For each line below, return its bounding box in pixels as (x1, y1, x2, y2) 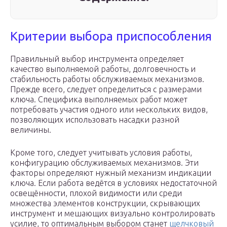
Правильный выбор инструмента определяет (10, 54, 184, 64)
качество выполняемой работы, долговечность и (10, 64, 196, 74)
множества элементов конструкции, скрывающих (10, 199, 200, 208)
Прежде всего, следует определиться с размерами (10, 85, 202, 94)
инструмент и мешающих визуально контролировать (10, 209, 215, 218)
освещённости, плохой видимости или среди (10, 188, 182, 198)
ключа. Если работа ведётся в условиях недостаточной (10, 178, 217, 188)
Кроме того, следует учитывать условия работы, (10, 148, 192, 158)
